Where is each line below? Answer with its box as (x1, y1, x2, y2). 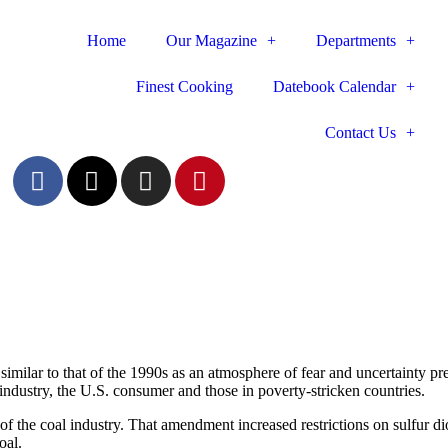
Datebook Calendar (273, 78, 397, 95)
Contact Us (325, 124, 397, 141)
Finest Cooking (136, 78, 234, 95)
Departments (316, 32, 397, 49)
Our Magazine (166, 32, 258, 49)
